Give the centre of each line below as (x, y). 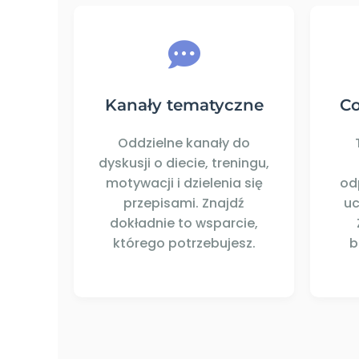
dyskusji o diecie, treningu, (184, 163)
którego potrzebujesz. (184, 244)
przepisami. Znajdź (184, 204)
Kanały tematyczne (184, 105)
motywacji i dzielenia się (184, 184)
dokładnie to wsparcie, (184, 224)
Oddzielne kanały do (184, 143)
